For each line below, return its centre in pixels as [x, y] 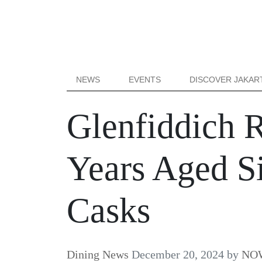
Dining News [98, 254]
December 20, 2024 [178, 254]
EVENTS [145, 80]
